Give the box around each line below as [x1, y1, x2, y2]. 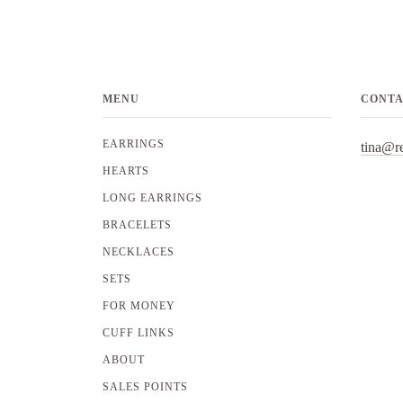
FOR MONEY [103, 300, 175, 313]
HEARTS [103, 165, 149, 178]
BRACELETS [103, 219, 172, 232]
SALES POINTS [103, 381, 188, 394]
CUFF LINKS [103, 327, 175, 340]
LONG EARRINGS [103, 192, 202, 205]
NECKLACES [103, 246, 175, 259]
